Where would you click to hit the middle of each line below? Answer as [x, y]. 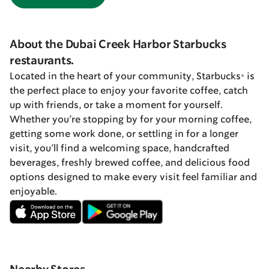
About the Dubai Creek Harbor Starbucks [118, 45]
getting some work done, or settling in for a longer [124, 134]
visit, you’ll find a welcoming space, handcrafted [119, 148]
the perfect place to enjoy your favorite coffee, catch [129, 91]
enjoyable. [33, 192]
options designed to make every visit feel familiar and [133, 177]
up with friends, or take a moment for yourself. [116, 105]
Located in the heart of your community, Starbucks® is [132, 76]
